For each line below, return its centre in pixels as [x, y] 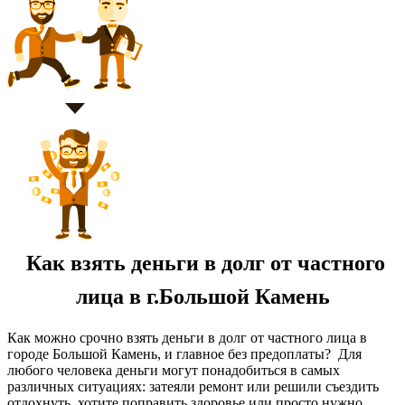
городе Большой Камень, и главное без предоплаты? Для [184, 354]
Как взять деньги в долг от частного [202, 263]
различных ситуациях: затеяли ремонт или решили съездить [193, 387]
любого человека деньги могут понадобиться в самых [174, 371]
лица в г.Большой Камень [202, 296]
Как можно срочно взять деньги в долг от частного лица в [187, 338]
